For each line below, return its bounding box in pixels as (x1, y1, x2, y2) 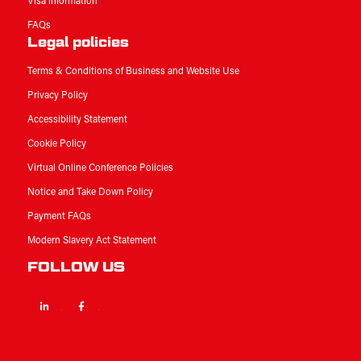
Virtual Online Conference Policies (27, 163, 173, 173)
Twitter (135, 301, 165, 311)
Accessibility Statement (27, 114, 127, 125)
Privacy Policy (27, 90, 88, 101)
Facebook (98, 301, 141, 311)
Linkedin (61, 301, 99, 311)
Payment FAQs (27, 211, 91, 222)
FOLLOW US (27, 258, 125, 275)
